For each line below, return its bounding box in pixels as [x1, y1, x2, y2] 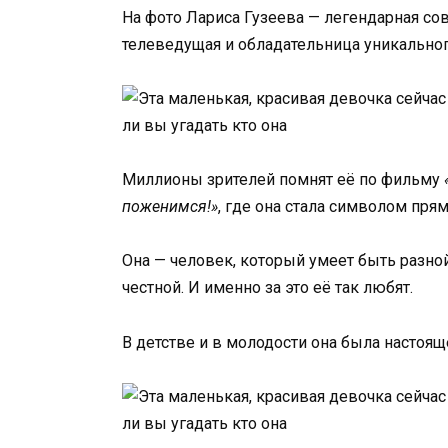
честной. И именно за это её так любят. [122, 278, 413, 298]
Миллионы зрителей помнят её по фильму [122, 170, 444, 190]
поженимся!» [122, 197, 218, 217]
